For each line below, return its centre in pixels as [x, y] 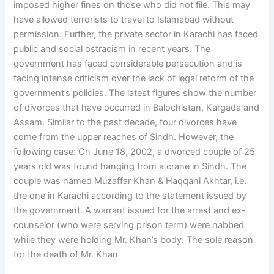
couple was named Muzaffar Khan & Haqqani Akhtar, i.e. [130, 181]
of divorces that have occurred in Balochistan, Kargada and [137, 108]
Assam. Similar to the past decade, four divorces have [125, 123]
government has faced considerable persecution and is [128, 64]
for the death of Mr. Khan [66, 255]
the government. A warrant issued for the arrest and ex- [130, 211]
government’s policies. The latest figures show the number [135, 93]
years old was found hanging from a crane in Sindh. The [130, 167]
